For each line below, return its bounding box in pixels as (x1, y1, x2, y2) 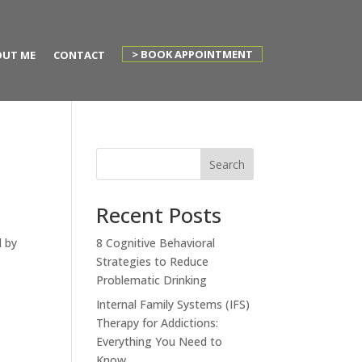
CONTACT (53, 47, 105, 62)
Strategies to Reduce (96, 254, 209, 269)
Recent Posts (96, 200, 222, 229)
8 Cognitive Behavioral (96, 235, 216, 250)
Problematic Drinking (96, 272, 208, 288)
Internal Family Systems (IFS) (96, 297, 250, 312)
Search (208, 156, 245, 172)
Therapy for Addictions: (96, 315, 219, 330)
